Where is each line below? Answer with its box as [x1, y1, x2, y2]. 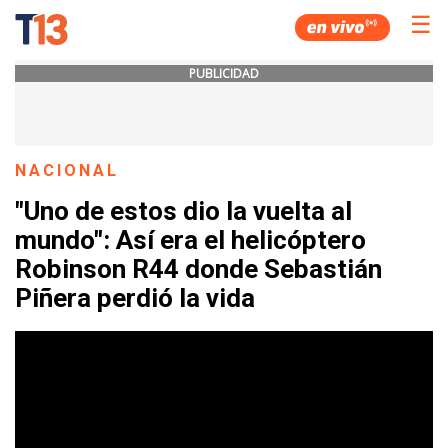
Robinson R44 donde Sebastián [15, 254, 382, 285]
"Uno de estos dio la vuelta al [15, 196, 352, 227]
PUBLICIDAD [189, 65, 259, 82]
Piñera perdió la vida [15, 283, 255, 314]
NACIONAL [15, 161, 120, 180]
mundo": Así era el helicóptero [15, 225, 366, 256]
